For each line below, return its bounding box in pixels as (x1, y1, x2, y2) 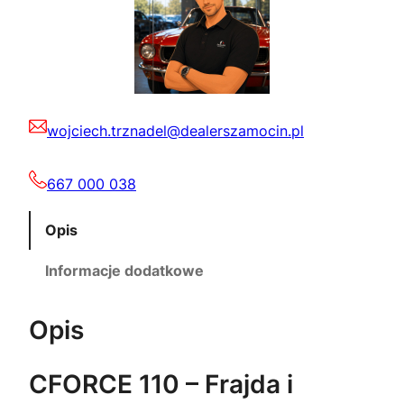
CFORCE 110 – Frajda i (29, 369, 293, 400)
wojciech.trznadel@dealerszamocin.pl (47, 122, 304, 141)
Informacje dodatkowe (45, 262, 204, 280)
